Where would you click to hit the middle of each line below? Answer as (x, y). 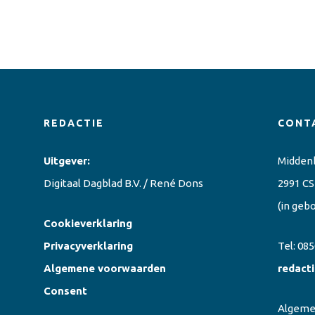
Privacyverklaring (88, 246)
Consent (65, 291)
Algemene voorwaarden (105, 269)
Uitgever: (67, 161)
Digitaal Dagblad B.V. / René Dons (123, 184)
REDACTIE (74, 123)
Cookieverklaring (88, 224)
